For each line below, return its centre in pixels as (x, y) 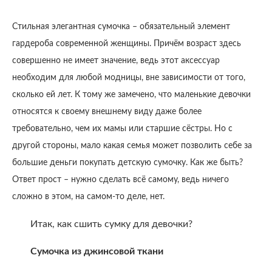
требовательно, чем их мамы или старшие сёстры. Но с (122, 129)
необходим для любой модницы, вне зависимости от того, (129, 78)
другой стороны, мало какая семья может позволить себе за (132, 146)
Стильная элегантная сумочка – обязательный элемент (121, 27)
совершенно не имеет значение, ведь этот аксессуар (116, 61)
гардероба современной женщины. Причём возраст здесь (127, 44)
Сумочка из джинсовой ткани (97, 251)
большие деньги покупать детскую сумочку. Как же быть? (127, 163)
